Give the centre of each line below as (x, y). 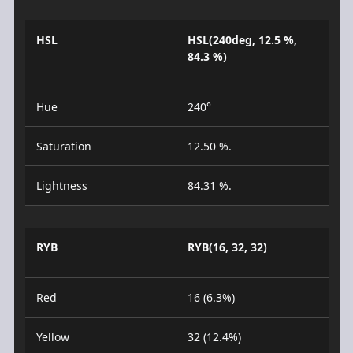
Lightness (61, 185)
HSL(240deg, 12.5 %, (242, 39)
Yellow (52, 336)
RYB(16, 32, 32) (227, 247)
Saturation (63, 146)
